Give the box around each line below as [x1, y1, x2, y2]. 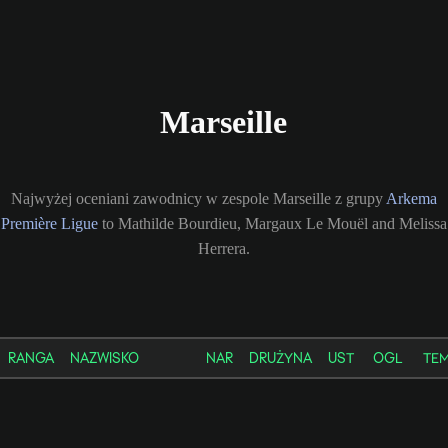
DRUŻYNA [249, 348, 312, 367]
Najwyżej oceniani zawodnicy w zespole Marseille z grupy [11, 189, 386, 207]
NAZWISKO [70, 348, 139, 367]
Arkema [386, 189, 437, 207]
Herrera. [198, 239, 250, 257]
